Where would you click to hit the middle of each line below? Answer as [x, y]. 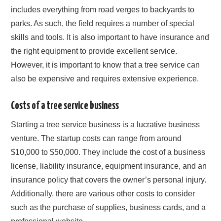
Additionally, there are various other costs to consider [103, 193]
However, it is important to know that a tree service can [106, 65]
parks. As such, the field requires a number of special [103, 23]
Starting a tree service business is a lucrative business [106, 124]
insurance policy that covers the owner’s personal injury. [109, 180]
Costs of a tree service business [65, 106]
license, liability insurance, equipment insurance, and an [109, 166]
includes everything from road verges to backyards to [103, 9]
